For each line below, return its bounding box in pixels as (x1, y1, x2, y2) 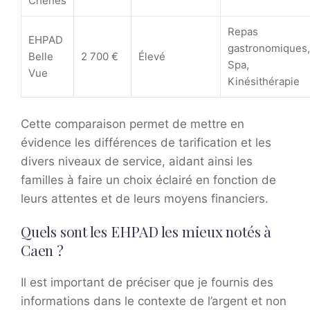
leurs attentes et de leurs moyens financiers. (21, 192, 268, 206)
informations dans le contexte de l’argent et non (21, 294, 286, 309)
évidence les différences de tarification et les (21, 136, 271, 150)
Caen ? (21, 240, 64, 260)
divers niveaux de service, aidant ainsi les (21, 154, 253, 169)
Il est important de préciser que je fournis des (21, 275, 273, 290)
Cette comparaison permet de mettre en (21, 117, 244, 131)
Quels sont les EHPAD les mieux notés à (21, 221, 272, 241)
